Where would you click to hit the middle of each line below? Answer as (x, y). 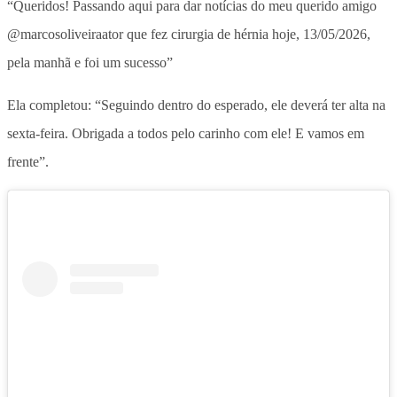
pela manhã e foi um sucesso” (90, 62)
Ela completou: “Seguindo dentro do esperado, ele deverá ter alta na (196, 105)
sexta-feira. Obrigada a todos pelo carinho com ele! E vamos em (186, 133)
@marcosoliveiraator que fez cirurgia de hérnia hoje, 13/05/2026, (189, 34)
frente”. (28, 161)
